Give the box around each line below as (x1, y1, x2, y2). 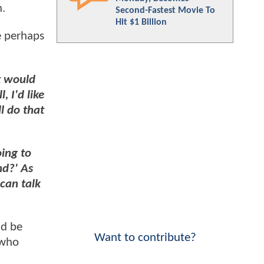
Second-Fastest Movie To (115, 6, 215, 15)
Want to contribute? (94, 232, 196, 244)
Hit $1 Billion (115, 18, 167, 27)
